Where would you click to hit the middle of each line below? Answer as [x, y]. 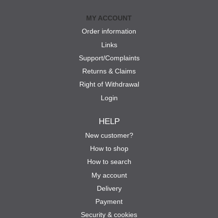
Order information [109, 31]
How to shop [109, 149]
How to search [109, 162]
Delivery [109, 188]
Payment [109, 202]
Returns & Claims [109, 71]
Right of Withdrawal [109, 84]
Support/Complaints [109, 58]
